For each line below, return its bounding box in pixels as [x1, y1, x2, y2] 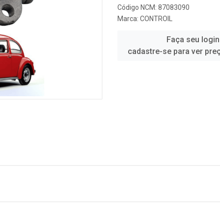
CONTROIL [140, 15, 172, 23]
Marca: [117, 15, 140, 23]
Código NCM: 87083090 [117, 3, 190, 11]
